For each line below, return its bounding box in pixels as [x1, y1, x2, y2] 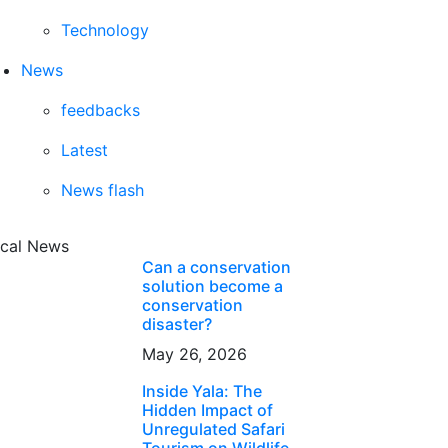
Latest [61, 140, 108, 160]
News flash [61, 180, 144, 200]
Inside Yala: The [141, 381, 262, 401]
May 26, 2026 [141, 344, 247, 364]
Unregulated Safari [141, 419, 285, 439]
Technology [61, 20, 149, 40]
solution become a [141, 276, 283, 296]
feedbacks [61, 100, 140, 120]
